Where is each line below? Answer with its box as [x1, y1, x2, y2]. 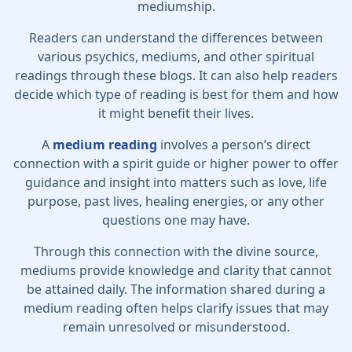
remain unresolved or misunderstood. [62, 318, 290, 335]
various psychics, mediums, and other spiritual [38, 48, 314, 65]
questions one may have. [102, 211, 250, 229]
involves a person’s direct [157, 136, 310, 153]
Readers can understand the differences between [29, 29, 323, 46]
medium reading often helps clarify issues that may [24, 299, 328, 317]
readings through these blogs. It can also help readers [14, 67, 338, 84]
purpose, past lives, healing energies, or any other [27, 192, 324, 210]
